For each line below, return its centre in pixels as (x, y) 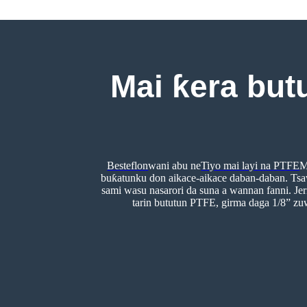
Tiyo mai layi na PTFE (250, 165)
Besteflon (128, 165)
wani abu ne (175, 165)
